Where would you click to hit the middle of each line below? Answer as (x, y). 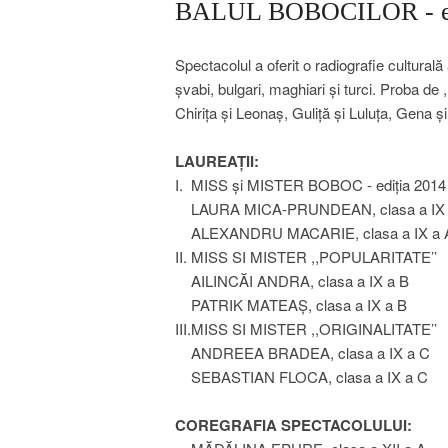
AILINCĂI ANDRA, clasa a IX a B (291, 280)
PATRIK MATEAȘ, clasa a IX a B (290, 304)
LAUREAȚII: (216, 161)
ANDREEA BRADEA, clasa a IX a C (302, 352)
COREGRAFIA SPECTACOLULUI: (293, 425)
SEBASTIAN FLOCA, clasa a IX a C (301, 376)
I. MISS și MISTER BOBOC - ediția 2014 (310, 184)
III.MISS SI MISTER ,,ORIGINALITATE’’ (305, 328)
